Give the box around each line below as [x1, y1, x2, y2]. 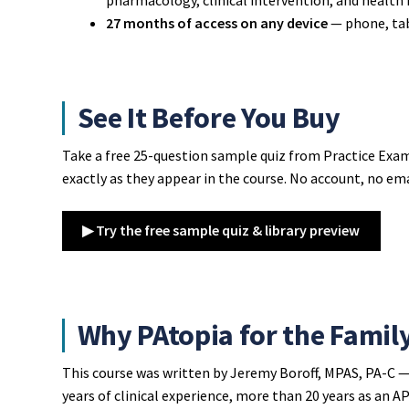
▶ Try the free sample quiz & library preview [82, 221, 361, 240]
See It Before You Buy [77, 99, 341, 136]
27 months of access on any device [105, 13, 328, 32]
